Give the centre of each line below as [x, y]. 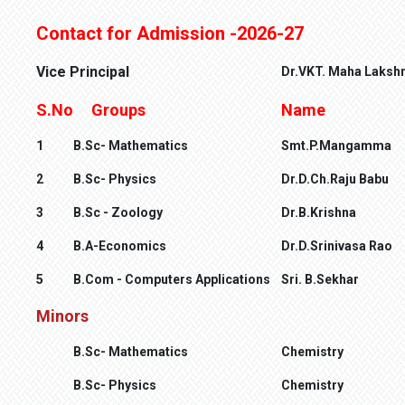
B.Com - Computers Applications [172, 279]
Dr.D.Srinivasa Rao [337, 245]
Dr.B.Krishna [319, 212]
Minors [62, 316]
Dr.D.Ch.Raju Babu [335, 179]
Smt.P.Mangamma [336, 145]
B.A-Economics [120, 245]
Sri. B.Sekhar [320, 279]
